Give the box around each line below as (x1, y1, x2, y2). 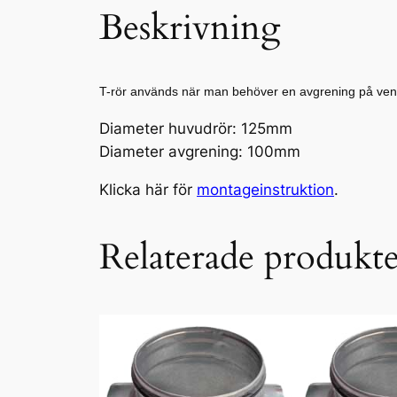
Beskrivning (99, 3, 280, 52)
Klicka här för (99, 180, 197, 198)
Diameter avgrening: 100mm (99, 142, 300, 160)
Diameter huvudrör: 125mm (99, 119, 292, 137)
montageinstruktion (197, 180, 334, 198)
